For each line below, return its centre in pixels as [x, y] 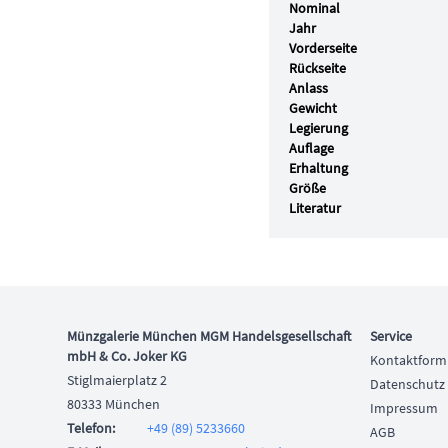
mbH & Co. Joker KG [127, 356]
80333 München [114, 404]
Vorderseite [322, 48]
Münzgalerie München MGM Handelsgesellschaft [209, 336]
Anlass [308, 88]
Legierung [318, 128]
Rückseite [317, 68]
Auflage [311, 148]
